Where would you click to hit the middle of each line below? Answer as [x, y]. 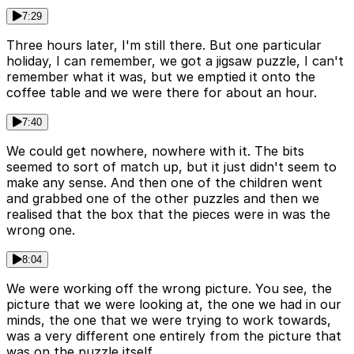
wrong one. [41, 230]
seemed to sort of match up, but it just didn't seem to [171, 167]
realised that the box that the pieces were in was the [168, 215]
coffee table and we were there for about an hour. [162, 93]
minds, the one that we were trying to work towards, [169, 320]
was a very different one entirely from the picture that [174, 336]
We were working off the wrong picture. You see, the [169, 289]
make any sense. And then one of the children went [164, 183]
